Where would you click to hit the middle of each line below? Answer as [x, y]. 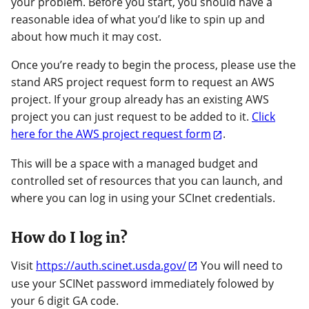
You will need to [241, 266]
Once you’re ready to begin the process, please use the [153, 65]
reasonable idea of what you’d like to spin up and [138, 20]
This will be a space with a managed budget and [134, 163]
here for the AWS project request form [111, 134]
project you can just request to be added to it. [131, 117]
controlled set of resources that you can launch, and [147, 180]
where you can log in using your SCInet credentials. [143, 198]
